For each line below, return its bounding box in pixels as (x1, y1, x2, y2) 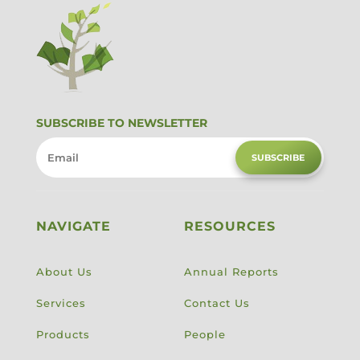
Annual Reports (183, 265, 279, 279)
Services (35, 297, 86, 310)
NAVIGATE (35, 219, 111, 235)
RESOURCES (183, 219, 276, 235)
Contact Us (183, 297, 250, 310)
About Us (35, 265, 92, 279)
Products (35, 328, 90, 342)
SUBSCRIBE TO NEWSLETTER (35, 116, 207, 131)
